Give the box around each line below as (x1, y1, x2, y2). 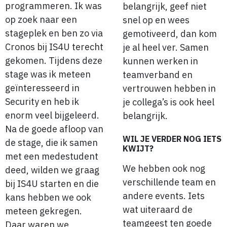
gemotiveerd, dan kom (123, 28, 217, 40)
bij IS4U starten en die (5, 177, 99, 190)
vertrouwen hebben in (123, 83, 216, 95)
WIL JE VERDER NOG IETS (123, 133, 221, 144)
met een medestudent (5, 150, 98, 162)
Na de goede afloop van (5, 123, 103, 135)
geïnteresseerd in (5, 82, 80, 94)
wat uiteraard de (123, 203, 193, 215)
